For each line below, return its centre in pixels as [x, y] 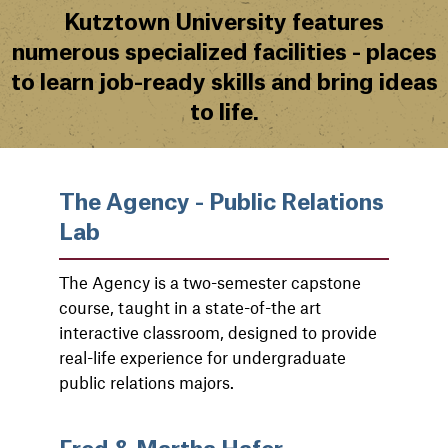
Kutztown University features [224, 23]
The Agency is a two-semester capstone [210, 282]
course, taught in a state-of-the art [190, 307]
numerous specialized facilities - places [224, 53]
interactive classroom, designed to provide [218, 332]
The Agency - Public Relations [221, 203]
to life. [224, 113]
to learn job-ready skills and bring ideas [224, 83]
